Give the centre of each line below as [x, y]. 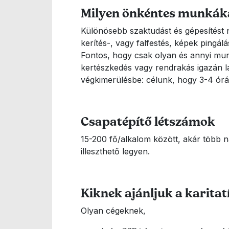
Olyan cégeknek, [114, 211]
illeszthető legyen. [115, 151]
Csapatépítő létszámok [148, 121]
